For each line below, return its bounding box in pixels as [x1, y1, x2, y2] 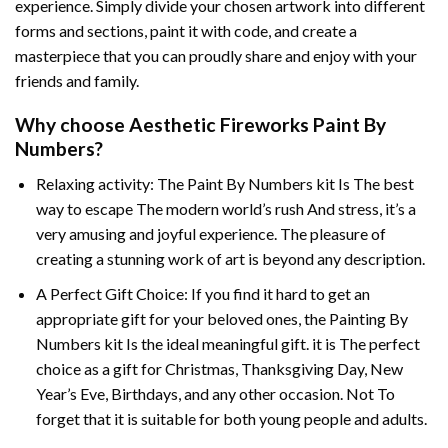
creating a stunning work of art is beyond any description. [35, 248, 425, 268]
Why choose [15, 113, 129, 137]
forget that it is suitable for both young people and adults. [35, 408, 427, 428]
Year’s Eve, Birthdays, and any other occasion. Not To [35, 383, 395, 403]
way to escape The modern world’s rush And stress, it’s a [35, 198, 416, 218]
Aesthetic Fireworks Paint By [129, 113, 386, 137]
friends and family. [15, 70, 139, 90]
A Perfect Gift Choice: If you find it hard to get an [35, 283, 370, 303]
